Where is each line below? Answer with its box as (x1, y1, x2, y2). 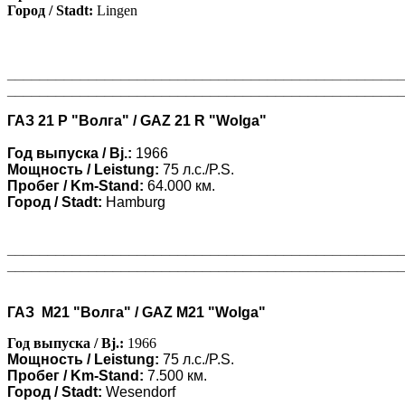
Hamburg (102, 194, 165, 211)
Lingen (93, 3, 137, 19)
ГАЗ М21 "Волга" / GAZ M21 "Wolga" (7, 305, 266, 321)
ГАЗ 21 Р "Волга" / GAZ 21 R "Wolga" (7, 113, 267, 129)
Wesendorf (102, 384, 175, 400)
